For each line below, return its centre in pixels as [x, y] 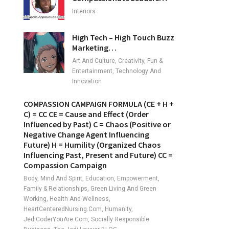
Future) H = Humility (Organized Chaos [92, 145]
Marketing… [94, 48]
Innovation [87, 81]
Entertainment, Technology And [117, 71]
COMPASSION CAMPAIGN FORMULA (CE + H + [99, 104]
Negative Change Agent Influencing [86, 134]
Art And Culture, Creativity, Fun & [117, 61]
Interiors [84, 11]
